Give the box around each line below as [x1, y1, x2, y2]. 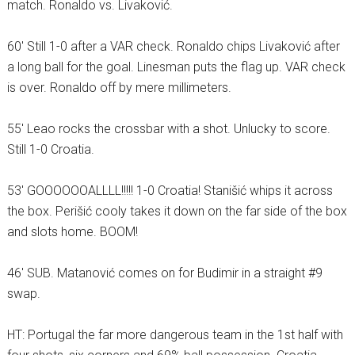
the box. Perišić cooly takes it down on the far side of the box [6, 204, 347, 219]
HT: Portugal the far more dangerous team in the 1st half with [6, 327, 343, 343]
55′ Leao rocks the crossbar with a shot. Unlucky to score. [6, 121, 330, 137]
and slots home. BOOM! [6, 224, 138, 240]
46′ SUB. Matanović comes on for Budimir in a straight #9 [6, 265, 323, 281]
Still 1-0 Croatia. [6, 142, 94, 158]
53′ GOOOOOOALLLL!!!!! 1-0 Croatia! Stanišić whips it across [6, 183, 333, 199]
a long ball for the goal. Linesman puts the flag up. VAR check [6, 59, 345, 75]
